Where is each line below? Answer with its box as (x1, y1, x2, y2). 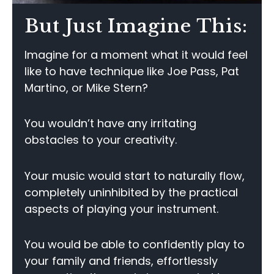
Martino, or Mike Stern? (24, 80, 148, 95)
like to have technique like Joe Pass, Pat (24, 63, 239, 79)
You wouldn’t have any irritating (24, 116, 196, 131)
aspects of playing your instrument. (24, 201, 218, 217)
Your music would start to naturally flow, (24, 168, 245, 183)
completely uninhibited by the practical (24, 184, 238, 200)
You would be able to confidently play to (24, 237, 245, 253)
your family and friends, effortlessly (24, 253, 218, 269)
